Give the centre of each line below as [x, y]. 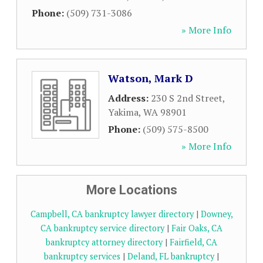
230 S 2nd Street [187, 98]
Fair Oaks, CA [197, 228]
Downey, [217, 214]
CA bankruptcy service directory [102, 228]
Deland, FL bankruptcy [171, 256]
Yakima [123, 112]
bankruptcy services [82, 256]
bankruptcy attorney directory [104, 242]
